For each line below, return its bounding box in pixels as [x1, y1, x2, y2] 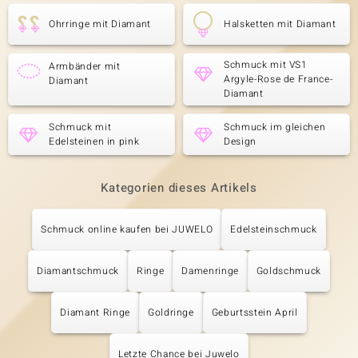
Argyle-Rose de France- [224, 72, 333, 86]
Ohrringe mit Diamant [49, 17, 151, 31]
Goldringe [147, 305, 194, 320]
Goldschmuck [256, 264, 321, 278]
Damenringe [181, 264, 239, 278]
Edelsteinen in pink [49, 134, 140, 149]
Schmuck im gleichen [224, 120, 326, 134]
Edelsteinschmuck [230, 222, 317, 237]
